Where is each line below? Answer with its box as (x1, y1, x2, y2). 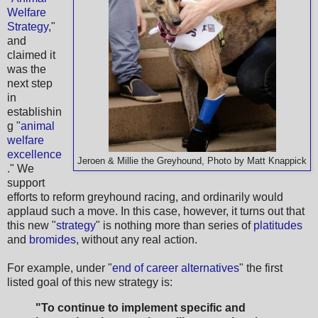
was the (7, 62, 46, 75)
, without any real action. (76, 233, 197, 246)
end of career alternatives (112, 261, 239, 274)
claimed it (7, 48, 55, 61)
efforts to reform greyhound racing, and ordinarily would (7, 190, 283, 203)
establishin (7, 105, 62, 118)
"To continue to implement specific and (35, 301, 246, 314)
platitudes (253, 219, 302, 231)
